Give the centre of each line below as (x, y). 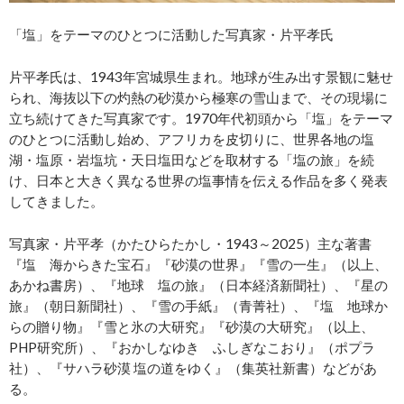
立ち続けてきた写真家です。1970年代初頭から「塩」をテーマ (201, 118)
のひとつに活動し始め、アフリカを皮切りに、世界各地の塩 (192, 138)
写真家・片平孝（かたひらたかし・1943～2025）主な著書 (190, 243)
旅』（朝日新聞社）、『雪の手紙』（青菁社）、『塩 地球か (198, 305)
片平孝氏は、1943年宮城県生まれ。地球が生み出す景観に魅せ (201, 76)
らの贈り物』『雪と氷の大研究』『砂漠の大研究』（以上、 (192, 326)
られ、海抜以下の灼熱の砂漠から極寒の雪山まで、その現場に (198, 97)
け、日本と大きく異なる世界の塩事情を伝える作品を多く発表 (198, 180)
